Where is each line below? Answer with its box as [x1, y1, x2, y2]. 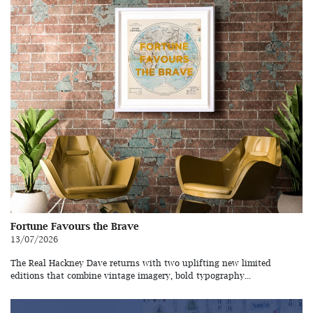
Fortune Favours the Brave [10, 220, 139, 233]
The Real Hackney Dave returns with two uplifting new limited [10, 258, 271, 269]
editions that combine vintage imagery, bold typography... [10, 270, 251, 282]
